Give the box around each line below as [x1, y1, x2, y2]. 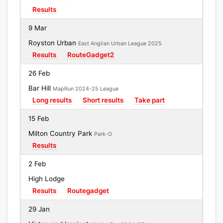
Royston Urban [28, 39, 78, 47]
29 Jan [28, 205, 50, 213]
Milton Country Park [28, 129, 94, 137]
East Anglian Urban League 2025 [78, 40, 162, 47]
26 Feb [28, 69, 50, 77]
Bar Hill [28, 84, 53, 92]
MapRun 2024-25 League [53, 86, 118, 92]
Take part [134, 96, 165, 104]
